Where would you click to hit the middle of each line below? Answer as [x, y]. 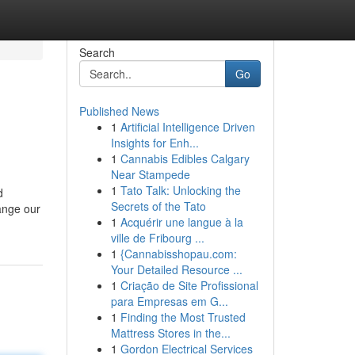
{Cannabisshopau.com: [178, 254]
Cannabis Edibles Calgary [185, 158]
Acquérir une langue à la [181, 222]
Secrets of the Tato [158, 206]
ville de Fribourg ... [157, 238]
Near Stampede [150, 174]
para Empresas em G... [169, 301]
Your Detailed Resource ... [176, 269]
